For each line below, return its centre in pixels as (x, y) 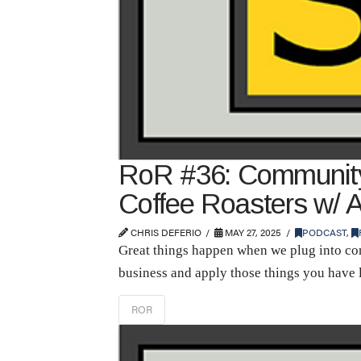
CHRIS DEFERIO (165, 232)
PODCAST (324, 232)
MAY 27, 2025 (252, 232)
